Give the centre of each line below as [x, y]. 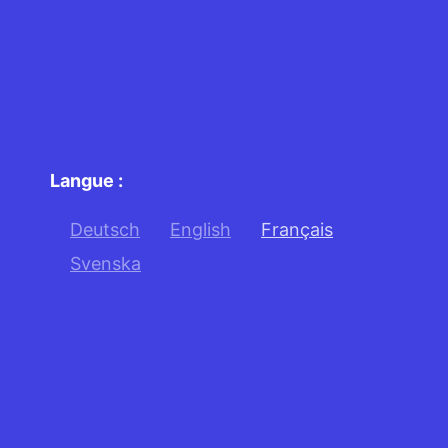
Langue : [86, 180]
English [200, 229]
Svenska [105, 263]
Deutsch [105, 229]
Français [297, 229]
